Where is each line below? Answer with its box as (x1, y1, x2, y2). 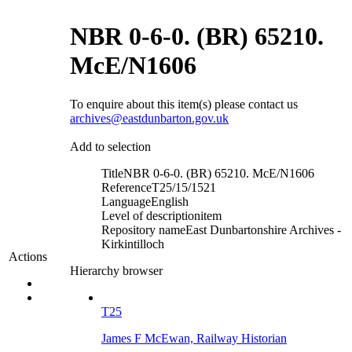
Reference (101, 180, 152, 194)
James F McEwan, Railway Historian (101, 331, 287, 345)
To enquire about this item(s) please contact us (70, 97, 298, 111)
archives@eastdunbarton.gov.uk (70, 111, 229, 125)
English (151, 194, 189, 208)
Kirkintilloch (101, 236, 164, 251)
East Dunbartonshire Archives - (185, 222, 341, 236)
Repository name (101, 222, 185, 236)
